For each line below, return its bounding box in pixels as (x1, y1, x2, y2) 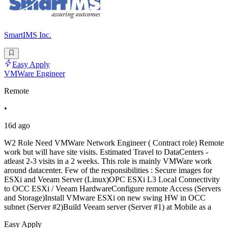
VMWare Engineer (4, 69, 65, 78)
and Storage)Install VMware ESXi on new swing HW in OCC (4, 193, 206, 203)
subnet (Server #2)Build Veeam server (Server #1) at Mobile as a (4, 203, 211, 212)
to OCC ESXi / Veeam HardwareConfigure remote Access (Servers (4, 184, 221, 193)
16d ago (4, 121, 30, 130)
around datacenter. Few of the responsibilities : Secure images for (4, 166, 212, 175)
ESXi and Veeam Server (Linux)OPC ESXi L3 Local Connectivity (4, 175, 220, 184)
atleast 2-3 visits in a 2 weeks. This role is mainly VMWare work (4, 157, 212, 166)
